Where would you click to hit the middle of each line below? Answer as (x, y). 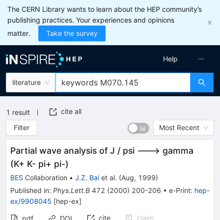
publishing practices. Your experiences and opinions (91, 20)
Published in (30, 190)
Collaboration (45, 178)
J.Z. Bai (87, 178)
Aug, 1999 (138, 178)
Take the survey (72, 33)
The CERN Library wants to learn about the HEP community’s (105, 9)
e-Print (180, 190)
